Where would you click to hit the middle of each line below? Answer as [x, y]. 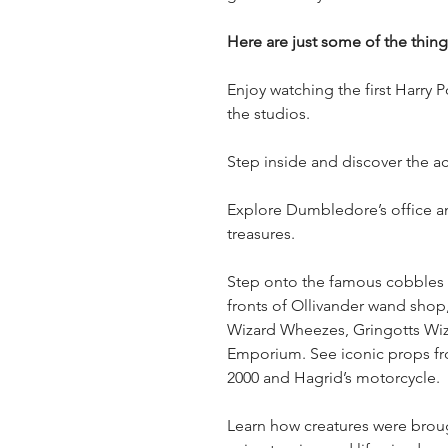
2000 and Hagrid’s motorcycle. [333, 377]
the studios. [268, 113]
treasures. [261, 233]
